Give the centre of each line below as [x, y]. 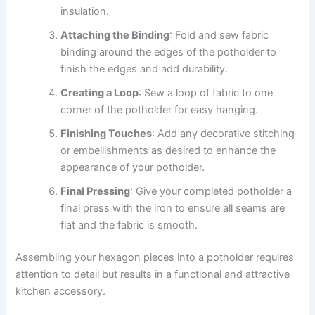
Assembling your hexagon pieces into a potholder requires [155, 258]
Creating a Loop [100, 93]
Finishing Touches [107, 134]
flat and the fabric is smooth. [129, 225]
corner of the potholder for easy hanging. [160, 110]
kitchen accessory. [61, 291]
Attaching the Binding [115, 36]
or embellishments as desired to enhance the [168, 151]
